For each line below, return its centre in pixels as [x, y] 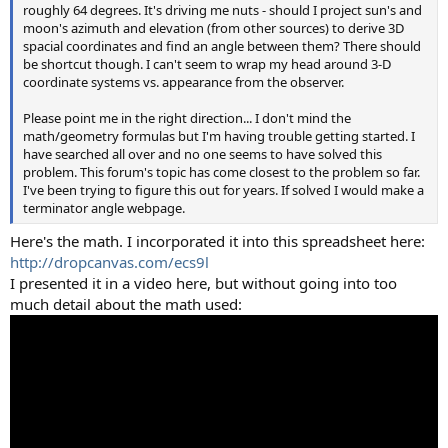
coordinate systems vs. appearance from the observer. [183, 81]
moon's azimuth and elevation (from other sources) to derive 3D [213, 27]
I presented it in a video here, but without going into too [203, 283]
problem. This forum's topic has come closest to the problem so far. [221, 171]
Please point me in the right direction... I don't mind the [187, 117]
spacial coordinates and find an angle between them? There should [222, 45]
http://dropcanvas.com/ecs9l [109, 262]
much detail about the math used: [126, 304]
